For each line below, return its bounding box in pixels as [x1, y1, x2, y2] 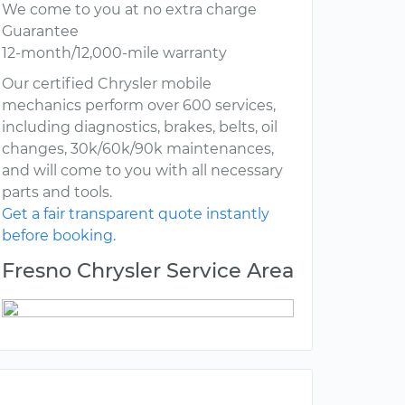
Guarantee [2, 23, 79, 41]
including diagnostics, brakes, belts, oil [2, 118, 278, 137]
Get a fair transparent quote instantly [2, 205, 269, 223]
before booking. [2, 227, 116, 245]
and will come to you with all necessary [2, 162, 283, 180]
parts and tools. [2, 184, 112, 202]
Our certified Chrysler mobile [2, 75, 212, 93]
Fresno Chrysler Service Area [2, 258, 294, 284]
